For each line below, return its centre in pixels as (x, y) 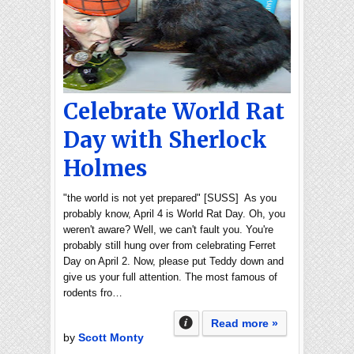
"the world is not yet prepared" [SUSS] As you (170, 198)
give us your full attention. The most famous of (170, 277)
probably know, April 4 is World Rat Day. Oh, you (174, 214)
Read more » (245, 323)
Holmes (105, 168)
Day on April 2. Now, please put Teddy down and (173, 261)
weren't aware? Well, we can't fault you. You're (168, 230)
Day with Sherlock (165, 140)
